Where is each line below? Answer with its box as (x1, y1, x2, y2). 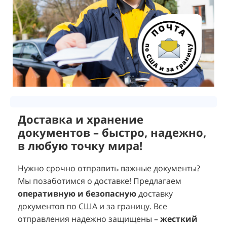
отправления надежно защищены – (18, 213, 160, 225)
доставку (136, 188, 173, 200)
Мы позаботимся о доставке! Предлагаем (18, 175, 181, 187)
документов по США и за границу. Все (18, 201, 167, 212)
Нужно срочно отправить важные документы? (18, 163, 200, 174)
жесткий (160, 213, 198, 225)
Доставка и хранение (18, 111, 143, 127)
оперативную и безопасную (18, 188, 136, 200)
